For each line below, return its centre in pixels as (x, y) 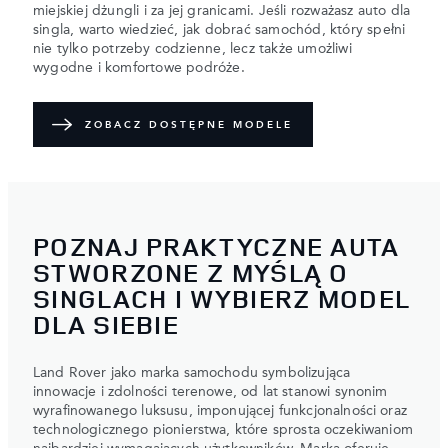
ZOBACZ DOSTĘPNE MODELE (189, 124)
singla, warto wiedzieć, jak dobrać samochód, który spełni (219, 30)
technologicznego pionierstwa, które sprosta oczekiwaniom (223, 429)
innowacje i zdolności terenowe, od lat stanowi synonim (210, 391)
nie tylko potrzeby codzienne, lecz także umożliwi (192, 49)
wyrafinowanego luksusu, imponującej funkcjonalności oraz (220, 410)
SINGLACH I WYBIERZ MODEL (222, 298)
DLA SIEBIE (106, 324)
